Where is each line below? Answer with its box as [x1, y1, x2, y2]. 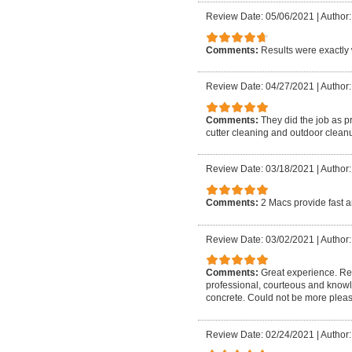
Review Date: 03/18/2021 [206, 163, 314, 175]
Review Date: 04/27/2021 [206, 81, 314, 93]
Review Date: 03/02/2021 [206, 233, 314, 245]
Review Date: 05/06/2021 [206, 11, 314, 22]
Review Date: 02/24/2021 [206, 328, 314, 340]
